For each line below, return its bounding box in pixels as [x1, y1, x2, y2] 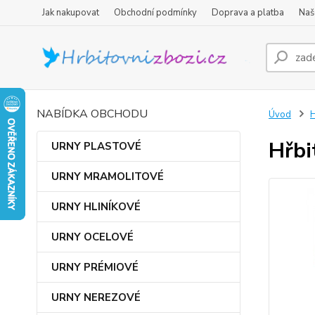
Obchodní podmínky [114, 6, 197, 19]
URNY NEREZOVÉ [51, 290, 141, 304]
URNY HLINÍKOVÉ [51, 200, 141, 214]
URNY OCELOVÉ [51, 230, 134, 244]
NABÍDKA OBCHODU [37, 106, 148, 122]
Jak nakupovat [42, 6, 99, 19]
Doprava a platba [212, 6, 284, 19]
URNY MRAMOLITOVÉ [51, 169, 164, 184]
